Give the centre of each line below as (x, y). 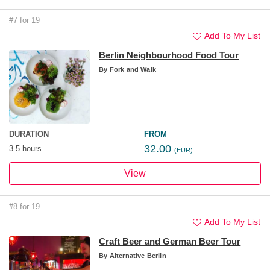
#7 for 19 (24, 20)
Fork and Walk (132, 70)
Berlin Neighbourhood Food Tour (169, 55)
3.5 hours (25, 149)
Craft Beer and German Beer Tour (170, 242)
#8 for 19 (24, 207)
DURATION (29, 134)
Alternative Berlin (137, 256)
